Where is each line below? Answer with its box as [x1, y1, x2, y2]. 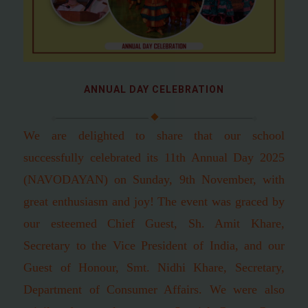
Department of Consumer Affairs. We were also [23, 283, 285, 297]
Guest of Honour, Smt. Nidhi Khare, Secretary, [23, 261, 285, 275]
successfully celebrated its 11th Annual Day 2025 [23, 151, 285, 165]
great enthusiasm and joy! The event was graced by [23, 195, 285, 209]
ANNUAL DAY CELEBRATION [83, 84, 224, 96]
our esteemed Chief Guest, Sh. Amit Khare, [23, 217, 285, 231]
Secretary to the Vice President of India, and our [23, 239, 285, 253]
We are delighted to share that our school [23, 129, 285, 143]
